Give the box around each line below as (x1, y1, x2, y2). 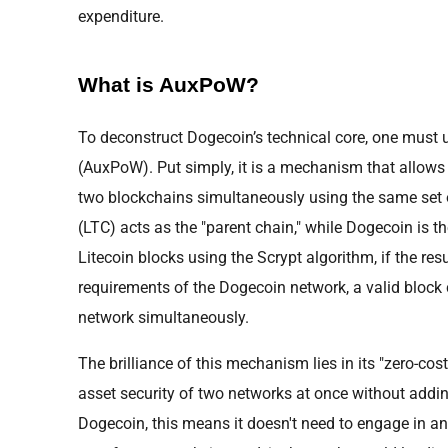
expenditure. (78, 6, 164, 26)
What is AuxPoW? (78, 73, 259, 97)
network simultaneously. (78, 307, 249, 327)
